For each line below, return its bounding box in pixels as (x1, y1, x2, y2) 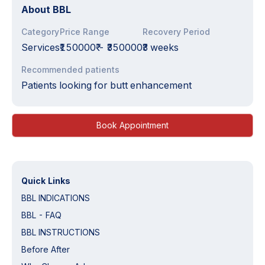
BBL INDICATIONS (21, 193, 90, 203)
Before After (21, 244, 70, 255)
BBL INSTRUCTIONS (21, 227, 100, 238)
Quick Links (21, 176, 70, 186)
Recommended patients (21, 64, 119, 75)
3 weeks (143, 41, 179, 54)
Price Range (60, 27, 109, 37)
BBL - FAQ (21, 210, 62, 221)
